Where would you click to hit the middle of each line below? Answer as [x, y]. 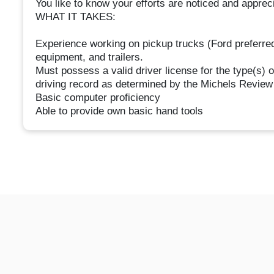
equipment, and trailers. [89, 57]
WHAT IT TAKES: [75, 17]
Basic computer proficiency [98, 98]
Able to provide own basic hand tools [119, 111]
